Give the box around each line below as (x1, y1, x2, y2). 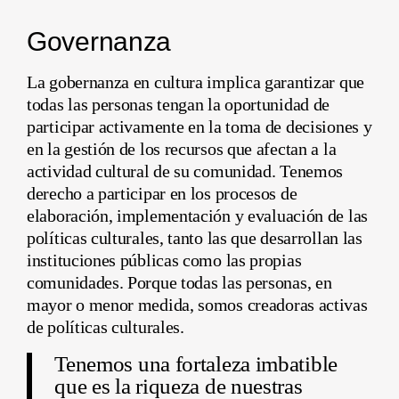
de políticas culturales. (27, 316, 184, 337)
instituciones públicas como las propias (27, 249, 302, 270)
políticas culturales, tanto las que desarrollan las (27, 227, 362, 248)
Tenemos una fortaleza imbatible (54, 351, 338, 376)
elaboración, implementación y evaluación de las (27, 205, 368, 225)
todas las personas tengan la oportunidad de (27, 94, 330, 114)
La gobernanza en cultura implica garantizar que (27, 71, 364, 92)
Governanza (27, 26, 171, 56)
